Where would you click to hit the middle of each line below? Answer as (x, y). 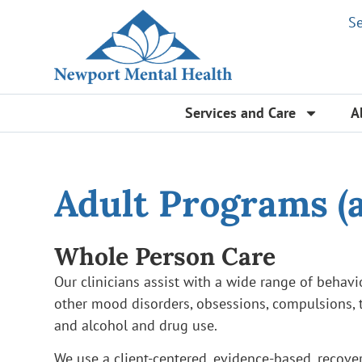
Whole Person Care (165, 256)
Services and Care (240, 113)
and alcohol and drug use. (136, 324)
